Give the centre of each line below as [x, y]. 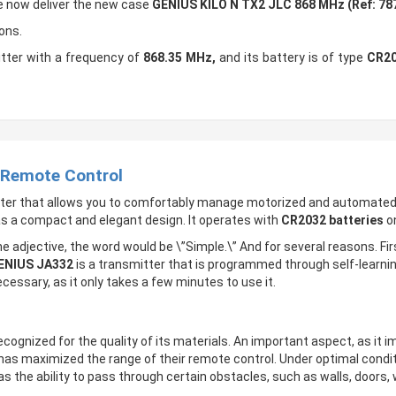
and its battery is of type [291, 57]
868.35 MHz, [179, 57]
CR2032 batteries [332, 220]
